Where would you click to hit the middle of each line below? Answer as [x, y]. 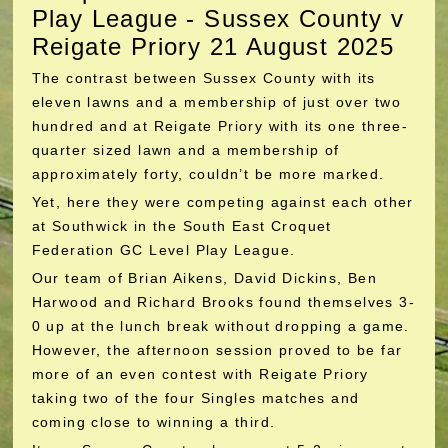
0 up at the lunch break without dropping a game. [220, 326]
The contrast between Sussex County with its [203, 78]
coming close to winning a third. [153, 422]
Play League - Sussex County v [218, 18]
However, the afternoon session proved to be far [217, 350]
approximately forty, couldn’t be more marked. [208, 174]
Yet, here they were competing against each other [222, 202]
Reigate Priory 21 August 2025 [213, 46]
